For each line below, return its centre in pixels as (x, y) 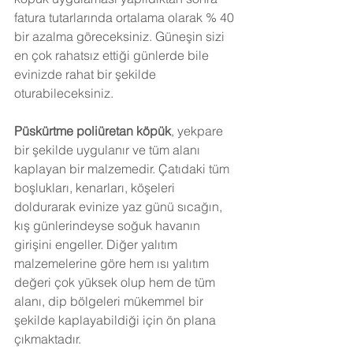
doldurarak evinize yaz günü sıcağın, (120, 206)
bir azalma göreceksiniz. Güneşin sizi (121, 36)
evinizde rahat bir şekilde (87, 74)
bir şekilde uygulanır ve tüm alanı (109, 150)
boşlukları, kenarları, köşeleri (96, 188)
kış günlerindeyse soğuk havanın (109, 225)
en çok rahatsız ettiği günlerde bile (113, 55)
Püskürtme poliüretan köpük (93, 131)
